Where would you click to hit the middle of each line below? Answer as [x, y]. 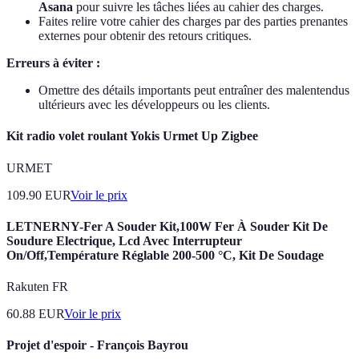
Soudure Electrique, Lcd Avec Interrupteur [124, 240]
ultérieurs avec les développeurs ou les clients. [154, 105]
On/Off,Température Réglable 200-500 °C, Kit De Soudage [165, 255]
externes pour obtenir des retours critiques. [145, 36]
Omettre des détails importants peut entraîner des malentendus [194, 91]
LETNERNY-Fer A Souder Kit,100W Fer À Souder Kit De [167, 226]
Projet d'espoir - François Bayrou [97, 345]
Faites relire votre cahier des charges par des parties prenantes [193, 22]
